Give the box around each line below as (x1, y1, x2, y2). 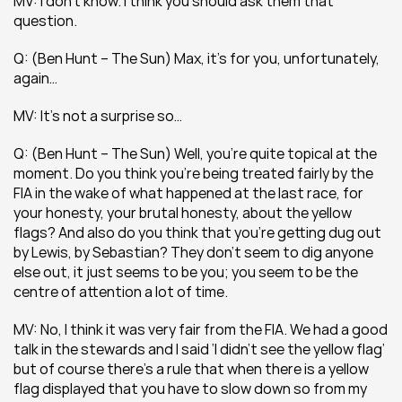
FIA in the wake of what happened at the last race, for (13, 183, 363, 203)
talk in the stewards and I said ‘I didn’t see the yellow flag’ (13, 339, 385, 359)
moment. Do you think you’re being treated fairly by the (13, 163, 373, 183)
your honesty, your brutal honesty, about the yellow (13, 203, 352, 223)
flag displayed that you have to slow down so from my (13, 379, 367, 398)
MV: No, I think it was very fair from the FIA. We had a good (13, 319, 388, 339)
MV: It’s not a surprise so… (13, 106, 182, 126)
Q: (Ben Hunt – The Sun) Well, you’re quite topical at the (13, 144, 377, 163)
